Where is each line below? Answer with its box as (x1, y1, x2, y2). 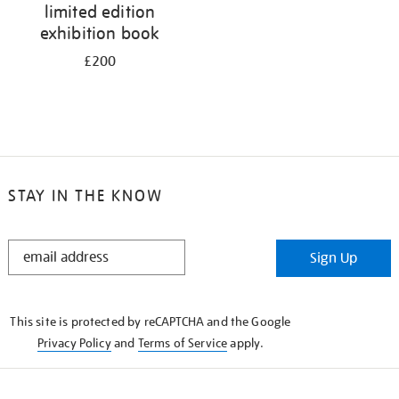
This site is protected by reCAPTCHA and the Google (10, 313, 291, 330)
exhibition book (39, 22, 160, 44)
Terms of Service (137, 335, 228, 351)
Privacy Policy (37, 335, 111, 351)
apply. (227, 335, 265, 351)
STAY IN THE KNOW (7, 185, 163, 206)
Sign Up (310, 249, 358, 267)
